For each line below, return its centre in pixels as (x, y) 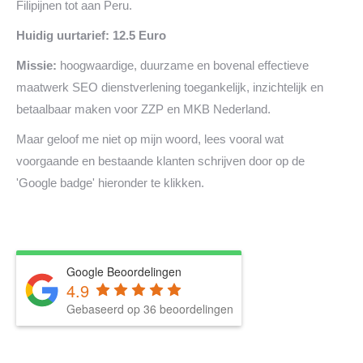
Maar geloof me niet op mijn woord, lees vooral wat (150, 139)
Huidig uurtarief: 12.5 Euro (91, 35)
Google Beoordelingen (124, 271)
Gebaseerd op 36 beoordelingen (150, 309)
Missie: (36, 65)
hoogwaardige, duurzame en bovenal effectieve (183, 65)
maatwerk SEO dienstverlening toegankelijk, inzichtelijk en (170, 87)
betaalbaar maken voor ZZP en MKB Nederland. (143, 109)
